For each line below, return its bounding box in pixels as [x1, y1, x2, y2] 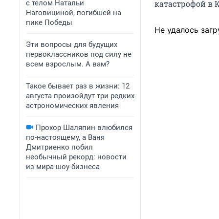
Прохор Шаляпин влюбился [36, 123, 132, 132]
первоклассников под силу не [26, 50, 131, 59]
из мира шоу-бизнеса [26, 162, 100, 171]
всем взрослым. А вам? [26, 60, 109, 68]
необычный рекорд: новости [26, 153, 127, 161]
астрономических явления [26, 101, 119, 110]
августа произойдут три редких [26, 91, 134, 100]
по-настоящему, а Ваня [26, 133, 105, 142]
